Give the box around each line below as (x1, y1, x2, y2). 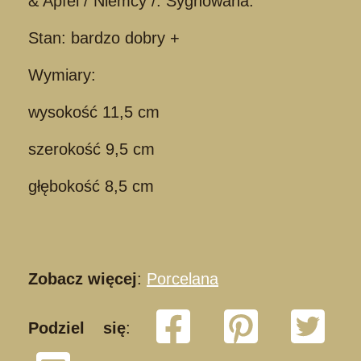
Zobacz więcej (28, 269, 137, 288)
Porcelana (147, 269, 218, 288)
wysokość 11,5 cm (28, 102, 160, 121)
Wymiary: (28, 65, 96, 84)
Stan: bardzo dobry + (28, 28, 180, 47)
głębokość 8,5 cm (28, 176, 154, 195)
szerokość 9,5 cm (28, 139, 155, 158)
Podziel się (28, 318, 126, 337)
